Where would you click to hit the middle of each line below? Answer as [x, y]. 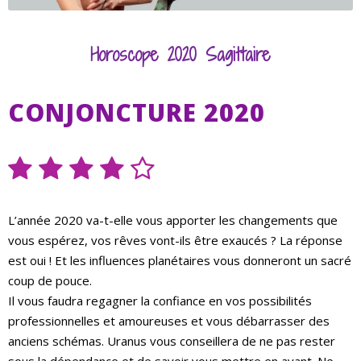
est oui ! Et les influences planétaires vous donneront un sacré [180, 261]
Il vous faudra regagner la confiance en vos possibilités [160, 301]
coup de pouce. [50, 281]
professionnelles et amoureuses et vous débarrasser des [169, 321]
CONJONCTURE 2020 [137, 113]
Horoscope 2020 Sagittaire [180, 54]
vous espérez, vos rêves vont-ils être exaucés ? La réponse [175, 241]
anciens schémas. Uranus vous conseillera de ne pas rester [172, 341]
